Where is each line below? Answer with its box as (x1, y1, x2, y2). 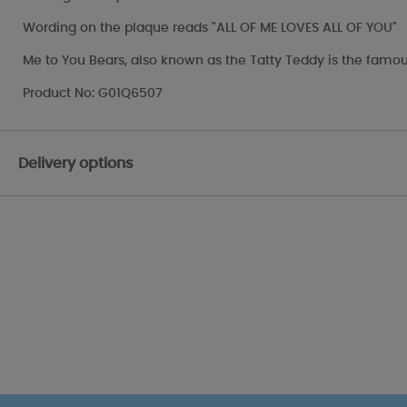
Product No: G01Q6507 (23, 87, 163, 101)
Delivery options (18, 155, 134, 171)
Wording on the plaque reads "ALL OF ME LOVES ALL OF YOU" (23, 22, 397, 35)
